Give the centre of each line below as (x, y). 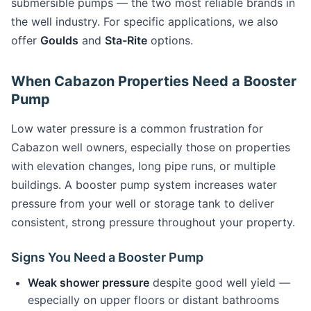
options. (170, 40)
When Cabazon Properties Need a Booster (154, 81)
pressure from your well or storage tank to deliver (143, 203)
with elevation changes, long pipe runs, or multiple (143, 166)
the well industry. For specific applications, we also (145, 22)
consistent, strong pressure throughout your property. (153, 222)
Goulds (59, 40)
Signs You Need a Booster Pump (107, 257)
